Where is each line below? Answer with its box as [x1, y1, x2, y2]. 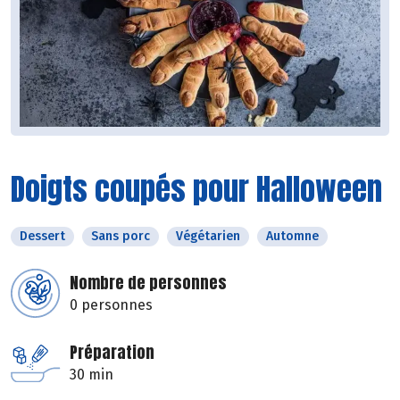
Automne [266, 229, 319, 245]
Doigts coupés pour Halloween [11, 166, 382, 212]
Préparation [70, 340, 154, 365]
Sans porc [91, 229, 150, 245]
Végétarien [176, 229, 240, 245]
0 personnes [70, 296, 153, 314]
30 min [70, 366, 113, 384]
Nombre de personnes [70, 271, 227, 296]
